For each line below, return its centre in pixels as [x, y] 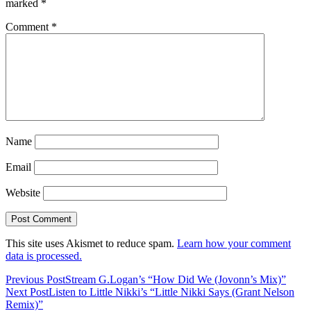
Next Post [27, 292]
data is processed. [44, 256]
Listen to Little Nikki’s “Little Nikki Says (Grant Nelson [171, 292]
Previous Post [35, 280]
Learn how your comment [234, 244]
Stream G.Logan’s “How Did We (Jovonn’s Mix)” [176, 280]
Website [23, 193]
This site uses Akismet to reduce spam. [91, 244]
